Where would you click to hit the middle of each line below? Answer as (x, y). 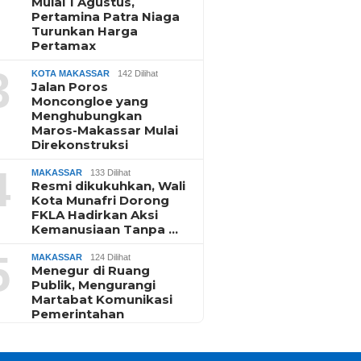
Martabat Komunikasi (102, 300)
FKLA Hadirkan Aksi (95, 215)
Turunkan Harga (85, 31)
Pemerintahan (78, 314)
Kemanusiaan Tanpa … (105, 230)
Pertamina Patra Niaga (106, 17)
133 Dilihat (111, 173)
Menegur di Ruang (91, 271)
